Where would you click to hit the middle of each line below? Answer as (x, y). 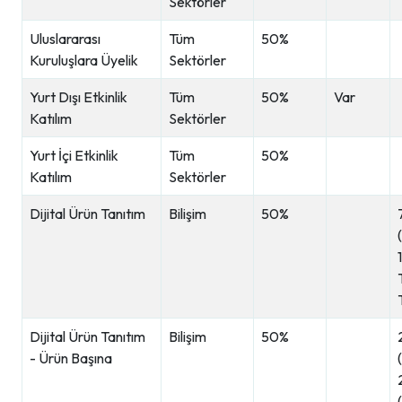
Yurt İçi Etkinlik (74, 155)
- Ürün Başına (71, 358)
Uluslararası (65, 39)
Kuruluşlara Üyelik (85, 60)
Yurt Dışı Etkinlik (79, 97)
